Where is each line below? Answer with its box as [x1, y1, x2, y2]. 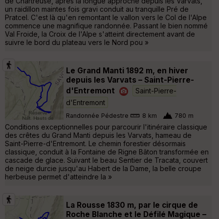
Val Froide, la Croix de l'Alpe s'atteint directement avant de [5, 29, 195, 38]
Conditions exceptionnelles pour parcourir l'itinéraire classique [5, 122, 207, 131]
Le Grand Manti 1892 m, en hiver [66, 66, 188, 75]
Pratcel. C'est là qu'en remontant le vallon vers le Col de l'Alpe [5, 13, 207, 22]
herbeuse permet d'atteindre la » [5, 172, 112, 181]
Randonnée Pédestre [66, 112, 129, 120]
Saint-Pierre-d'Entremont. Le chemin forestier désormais [5, 139, 186, 148]
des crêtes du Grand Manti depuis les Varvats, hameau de [5, 131, 192, 139]
